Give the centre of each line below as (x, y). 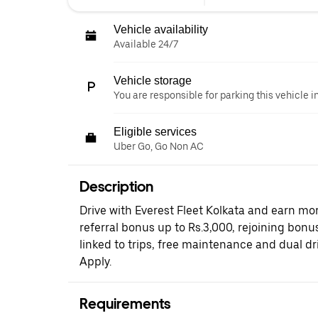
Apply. (95, 262)
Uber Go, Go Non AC (159, 146)
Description (116, 187)
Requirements (125, 304)
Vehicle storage (153, 81)
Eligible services (155, 132)
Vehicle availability (161, 29)
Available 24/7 (146, 44)
